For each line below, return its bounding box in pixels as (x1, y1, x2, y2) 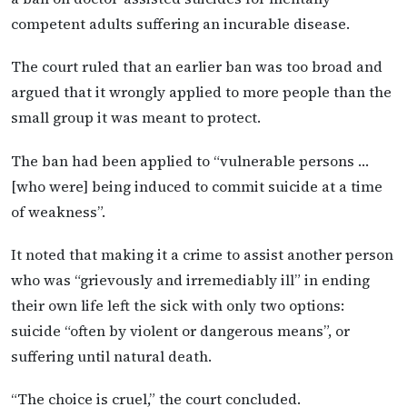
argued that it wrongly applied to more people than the (11, 82, 392, 103)
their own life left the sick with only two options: (11, 294, 344, 315)
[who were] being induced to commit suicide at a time (11, 175, 382, 196)
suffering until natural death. (11, 345, 212, 366)
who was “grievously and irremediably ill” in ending (11, 269, 370, 290)
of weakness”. (11, 201, 105, 222)
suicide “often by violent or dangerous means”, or (11, 320, 350, 341)
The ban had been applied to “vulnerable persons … (11, 150, 369, 171)
